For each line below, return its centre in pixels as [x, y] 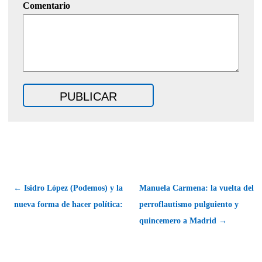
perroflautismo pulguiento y [189, 204]
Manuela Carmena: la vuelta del [196, 188]
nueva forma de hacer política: [68, 204]
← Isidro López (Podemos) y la [68, 188]
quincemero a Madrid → [183, 220]
